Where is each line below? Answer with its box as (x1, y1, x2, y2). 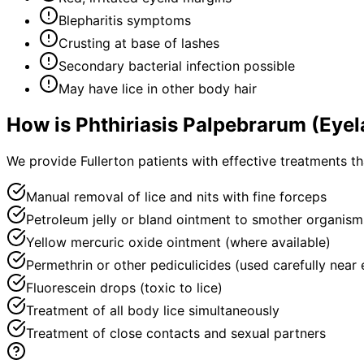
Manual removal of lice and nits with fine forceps (26, 188, 327, 205)
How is (6, 112, 76, 136)
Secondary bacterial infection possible (58, 57, 295, 74)
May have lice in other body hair (58, 80, 257, 97)
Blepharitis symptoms (58, 11, 191, 28)
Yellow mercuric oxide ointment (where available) (26, 233, 331, 250)
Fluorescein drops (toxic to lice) (26, 279, 223, 296)
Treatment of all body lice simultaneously (26, 301, 279, 318)
